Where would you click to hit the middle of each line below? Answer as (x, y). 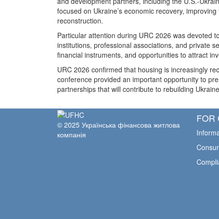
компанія (72, 134)
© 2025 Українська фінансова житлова (119, 124)
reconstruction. (80, 21)
